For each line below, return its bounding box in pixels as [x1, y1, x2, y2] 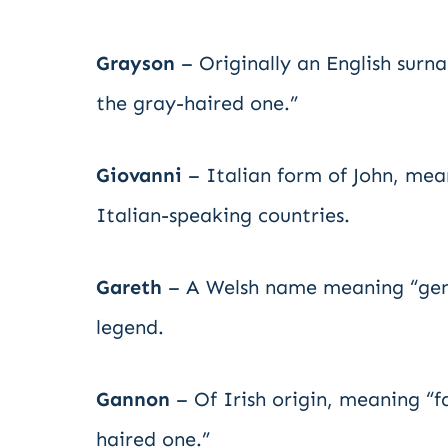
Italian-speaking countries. [96, 203, 350, 227]
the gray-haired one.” [96, 91, 298, 115]
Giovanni [96, 163, 182, 187]
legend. [96, 315, 164, 339]
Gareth [96, 275, 162, 299]
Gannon [96, 387, 170, 411]
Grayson [96, 51, 175, 75]
